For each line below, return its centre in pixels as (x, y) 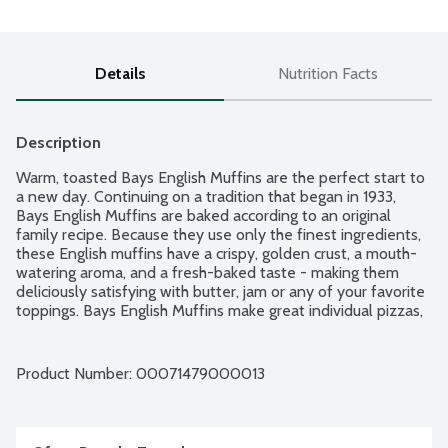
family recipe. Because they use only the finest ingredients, (218, 235)
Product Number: (76, 374)
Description (58, 143)
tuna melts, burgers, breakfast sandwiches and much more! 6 (222, 330)
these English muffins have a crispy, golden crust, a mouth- (216, 254)
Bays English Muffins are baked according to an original (203, 216)
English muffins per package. (113, 349)
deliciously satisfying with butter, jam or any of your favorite (220, 292)
